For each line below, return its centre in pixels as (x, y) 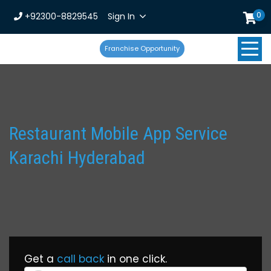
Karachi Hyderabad (77, 158)
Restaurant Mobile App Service (118, 133)
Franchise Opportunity (142, 48)
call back (80, 259)
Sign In (121, 16)
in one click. (135, 259)
